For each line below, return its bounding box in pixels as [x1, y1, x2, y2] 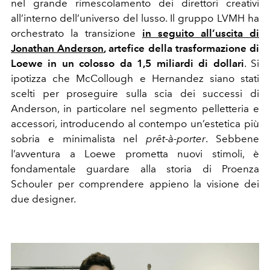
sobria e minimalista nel [11, 132, 146, 145]
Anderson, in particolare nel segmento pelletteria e [11, 102, 259, 115]
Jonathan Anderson [11, 42, 104, 54]
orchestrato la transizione [11, 27, 136, 39]
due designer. [11, 192, 76, 205]
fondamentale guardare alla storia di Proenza [11, 162, 259, 175]
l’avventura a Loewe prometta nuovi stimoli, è [11, 147, 259, 160]
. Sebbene [206, 132, 260, 145]
